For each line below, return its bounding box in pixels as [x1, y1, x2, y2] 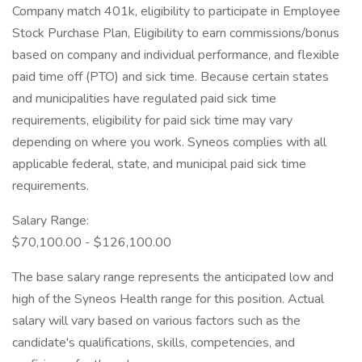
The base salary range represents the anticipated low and [12, 268, 334, 286]
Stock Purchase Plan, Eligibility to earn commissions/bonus [12, 24, 339, 42]
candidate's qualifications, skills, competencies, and [12, 334, 295, 351]
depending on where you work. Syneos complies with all [12, 133, 326, 151]
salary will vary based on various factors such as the [12, 312, 301, 330]
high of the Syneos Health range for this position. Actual [12, 290, 324, 308]
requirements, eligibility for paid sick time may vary [12, 112, 293, 129]
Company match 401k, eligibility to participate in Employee [12, 2, 340, 20]
